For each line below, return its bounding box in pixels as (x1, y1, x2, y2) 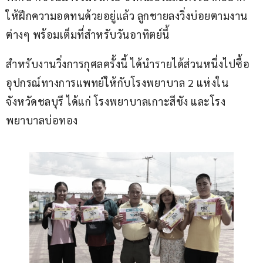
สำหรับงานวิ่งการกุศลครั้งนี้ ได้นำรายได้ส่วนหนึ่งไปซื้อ (6, 57, 249, 71)
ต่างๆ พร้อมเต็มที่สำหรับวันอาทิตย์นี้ (6, 28, 170, 42)
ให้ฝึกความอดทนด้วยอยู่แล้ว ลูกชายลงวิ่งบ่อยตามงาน (6, 9, 248, 23)
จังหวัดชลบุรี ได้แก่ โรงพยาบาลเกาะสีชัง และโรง (6, 95, 225, 109)
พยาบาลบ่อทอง (6, 113, 78, 127)
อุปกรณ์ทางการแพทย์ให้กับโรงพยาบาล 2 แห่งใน (6, 76, 228, 90)
